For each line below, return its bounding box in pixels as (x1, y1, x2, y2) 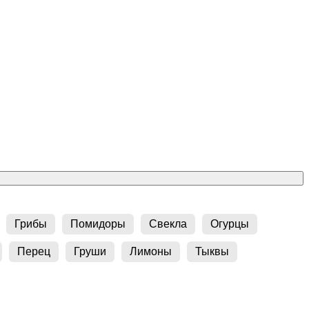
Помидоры (70, 217, 126, 230)
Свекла (149, 217, 187, 230)
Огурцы (210, 217, 249, 230)
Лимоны (130, 245, 172, 257)
